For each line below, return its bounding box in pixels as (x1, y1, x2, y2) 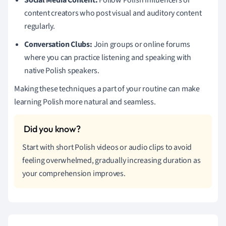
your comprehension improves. (22, 167, 126, 179)
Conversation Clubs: (24, 38, 92, 50)
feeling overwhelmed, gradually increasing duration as (22, 154, 201, 166)
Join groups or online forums (92, 38, 190, 50)
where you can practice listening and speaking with (24, 51, 191, 63)
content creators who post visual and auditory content (24, 7, 202, 19)
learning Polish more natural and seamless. (14, 96, 156, 107)
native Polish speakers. (24, 65, 99, 76)
